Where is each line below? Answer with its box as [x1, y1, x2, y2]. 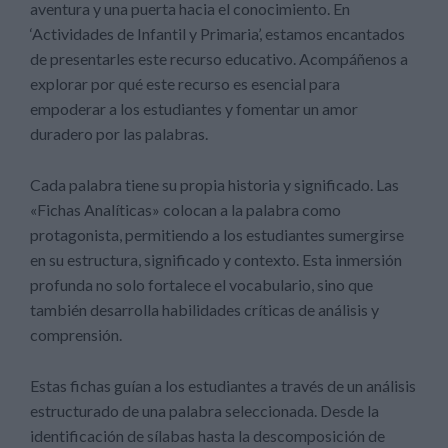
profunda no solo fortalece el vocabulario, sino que [30, 275, 373, 294]
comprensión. [30, 325, 122, 344]
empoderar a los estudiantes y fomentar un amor [30, 99, 358, 118]
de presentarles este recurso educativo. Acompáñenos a [30, 49, 408, 68]
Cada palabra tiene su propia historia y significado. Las [30, 175, 399, 194]
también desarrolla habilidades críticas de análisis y [30, 300, 379, 319]
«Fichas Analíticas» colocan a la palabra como [30, 200, 341, 219]
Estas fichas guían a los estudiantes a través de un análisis [30, 376, 416, 395]
